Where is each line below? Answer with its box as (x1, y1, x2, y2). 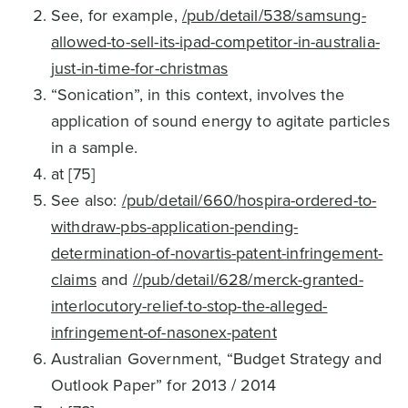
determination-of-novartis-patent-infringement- (51, 241, 383, 265)
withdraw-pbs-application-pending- (51, 215, 299, 239)
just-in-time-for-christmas (51, 56, 229, 80)
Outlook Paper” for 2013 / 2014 (51, 373, 276, 397)
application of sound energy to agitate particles (51, 109, 390, 133)
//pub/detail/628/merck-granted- (132, 268, 363, 291)
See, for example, (51, 4, 182, 27)
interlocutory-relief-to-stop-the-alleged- (51, 294, 328, 318)
